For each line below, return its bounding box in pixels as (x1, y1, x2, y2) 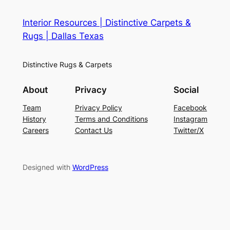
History (22, 114, 46, 123)
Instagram (174, 114, 208, 123)
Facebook (174, 103, 207, 112)
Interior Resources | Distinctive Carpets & (22, 17, 191, 28)
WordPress (72, 163, 108, 172)
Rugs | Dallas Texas (22, 31, 104, 42)
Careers (22, 125, 49, 135)
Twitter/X (174, 125, 204, 135)
